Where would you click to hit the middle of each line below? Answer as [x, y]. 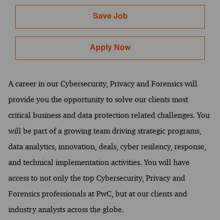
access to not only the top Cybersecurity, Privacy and [96, 178]
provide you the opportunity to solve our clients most [98, 99]
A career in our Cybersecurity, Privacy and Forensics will [103, 83]
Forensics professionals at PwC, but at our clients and [97, 193]
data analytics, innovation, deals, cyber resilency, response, [107, 146]
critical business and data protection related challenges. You [109, 115]
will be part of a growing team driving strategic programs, [105, 131]
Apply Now [110, 48]
